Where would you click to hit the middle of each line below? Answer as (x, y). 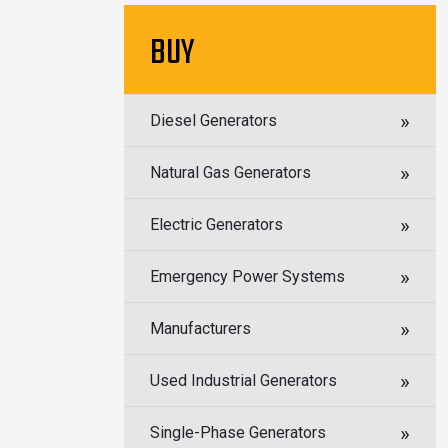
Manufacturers (200, 328)
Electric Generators (216, 224)
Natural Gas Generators (230, 172)
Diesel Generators (213, 120)
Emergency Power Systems (247, 276)
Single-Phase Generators (238, 432)
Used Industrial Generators (243, 380)
